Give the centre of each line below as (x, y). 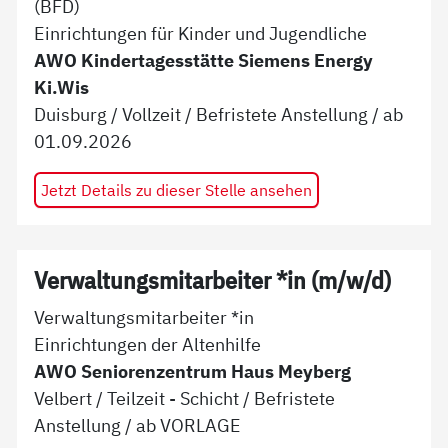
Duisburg (71, 113)
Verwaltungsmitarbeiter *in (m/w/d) (213, 281)
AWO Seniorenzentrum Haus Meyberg (193, 370)
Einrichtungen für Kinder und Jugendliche (201, 32)
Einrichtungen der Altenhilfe (148, 343)
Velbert (63, 397)
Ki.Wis (62, 86)
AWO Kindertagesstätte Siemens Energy (204, 59)
